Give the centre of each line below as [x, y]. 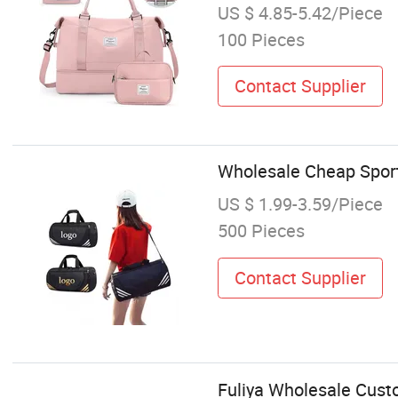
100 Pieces [261, 39]
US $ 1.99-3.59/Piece [300, 204]
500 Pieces [261, 231]
